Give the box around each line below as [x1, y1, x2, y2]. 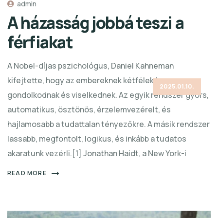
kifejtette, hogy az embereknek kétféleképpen [7, 75, 177, 86]
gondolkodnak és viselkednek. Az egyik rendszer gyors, [7, 90, 209, 101]
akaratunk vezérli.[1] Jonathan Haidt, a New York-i [7, 148, 186, 159]
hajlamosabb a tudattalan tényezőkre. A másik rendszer [7, 119, 210, 130]
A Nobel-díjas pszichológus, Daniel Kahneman [7, 60, 174, 72]
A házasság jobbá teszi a [7, 11, 184, 34]
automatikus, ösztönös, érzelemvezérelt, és [7, 104, 171, 115]
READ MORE [7, 169, 47, 178]
